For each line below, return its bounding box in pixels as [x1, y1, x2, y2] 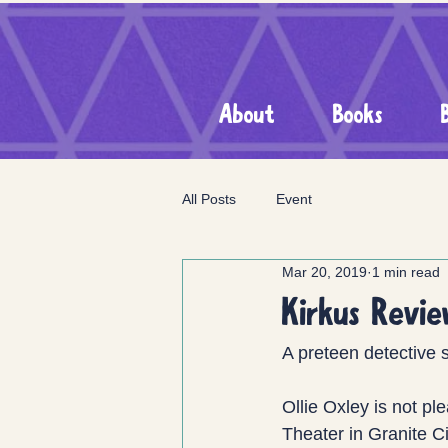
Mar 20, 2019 [282, 263, 367, 280]
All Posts [182, 190, 236, 207]
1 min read [372, 263, 440, 280]
